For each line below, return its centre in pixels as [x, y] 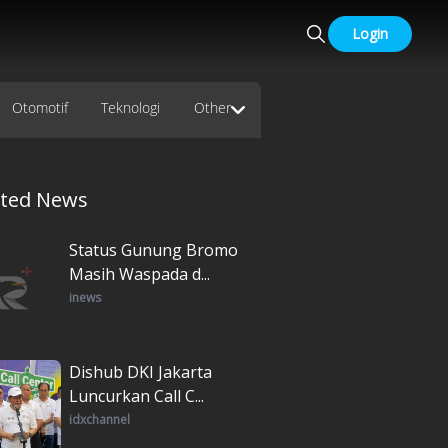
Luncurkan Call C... [136, 395]
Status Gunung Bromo [153, 249]
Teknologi [131, 107]
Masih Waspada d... [139, 273]
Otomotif [39, 107]
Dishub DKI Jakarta [140, 371]
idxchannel [99, 419]
